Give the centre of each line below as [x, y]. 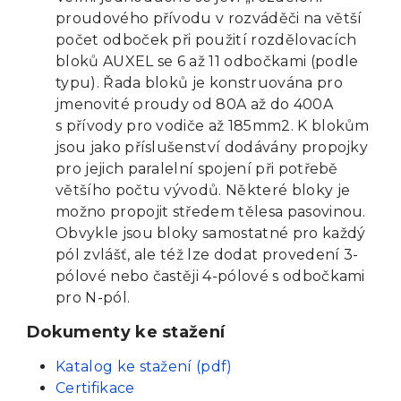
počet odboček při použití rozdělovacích [206, 39]
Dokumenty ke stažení [126, 332]
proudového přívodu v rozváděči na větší [209, 18]
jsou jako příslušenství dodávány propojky [212, 147]
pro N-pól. [93, 297]
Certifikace [95, 388]
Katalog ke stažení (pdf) [144, 366]
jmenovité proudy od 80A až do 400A [194, 104]
